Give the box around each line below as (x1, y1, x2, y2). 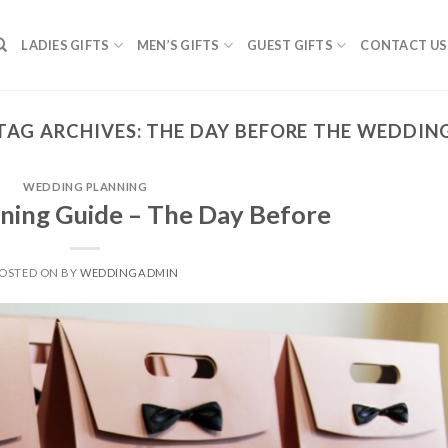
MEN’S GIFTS (136, 37, 220, 53)
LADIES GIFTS (21, 37, 110, 53)
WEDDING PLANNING (23, 180, 148, 194)
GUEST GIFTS (247, 37, 333, 53)
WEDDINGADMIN (80, 265, 179, 279)
